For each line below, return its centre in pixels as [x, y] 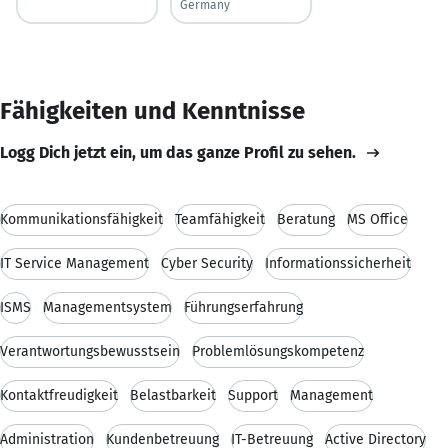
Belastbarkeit [173, 395]
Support [253, 395]
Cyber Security [207, 263]
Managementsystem [107, 307]
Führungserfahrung [243, 307]
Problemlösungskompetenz [278, 351]
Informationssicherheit [338, 263]
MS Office [377, 219]
